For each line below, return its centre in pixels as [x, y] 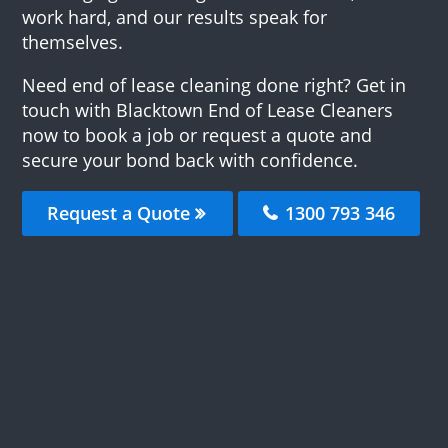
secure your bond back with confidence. [190, 159]
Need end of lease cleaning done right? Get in [214, 84]
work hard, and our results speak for [175, 16]
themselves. [73, 41]
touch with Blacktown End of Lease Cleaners [208, 109]
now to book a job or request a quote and [197, 134]
